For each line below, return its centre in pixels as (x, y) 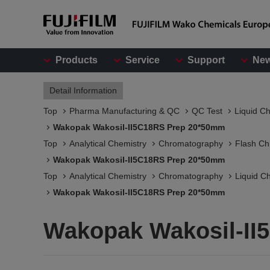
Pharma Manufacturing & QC (124, 111)
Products (77, 60)
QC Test (207, 111)
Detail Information (83, 90)
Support (206, 60)
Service (143, 60)
